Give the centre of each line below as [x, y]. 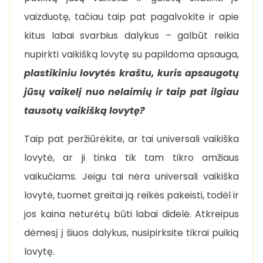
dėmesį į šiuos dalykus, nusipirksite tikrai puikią [131, 233]
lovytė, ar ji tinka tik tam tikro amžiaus [131, 158]
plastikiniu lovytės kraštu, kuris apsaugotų [131, 73]
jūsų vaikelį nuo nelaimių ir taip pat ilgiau [131, 92]
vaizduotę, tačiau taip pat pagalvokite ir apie [131, 17]
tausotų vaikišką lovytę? [85, 111]
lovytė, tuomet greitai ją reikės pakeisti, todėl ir [131, 195]
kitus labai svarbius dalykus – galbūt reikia [131, 36]
